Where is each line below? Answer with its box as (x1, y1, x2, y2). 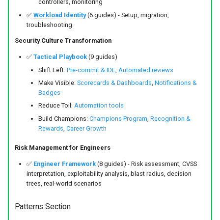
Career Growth (66, 124, 107, 132)
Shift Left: (38, 66, 67, 74)
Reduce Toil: (38, 102, 74, 110)
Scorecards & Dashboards (77, 79, 152, 87)
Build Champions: (38, 114, 89, 122)
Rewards (38, 124, 63, 132)
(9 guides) (86, 53, 117, 61)
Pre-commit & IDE (66, 66, 115, 74)
